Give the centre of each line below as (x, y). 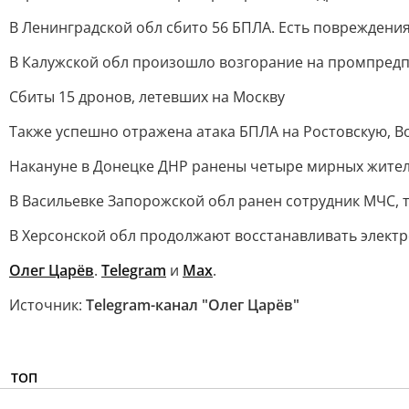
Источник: (47, 305)
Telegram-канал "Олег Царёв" (193, 305)
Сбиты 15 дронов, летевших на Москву (147, 97)
